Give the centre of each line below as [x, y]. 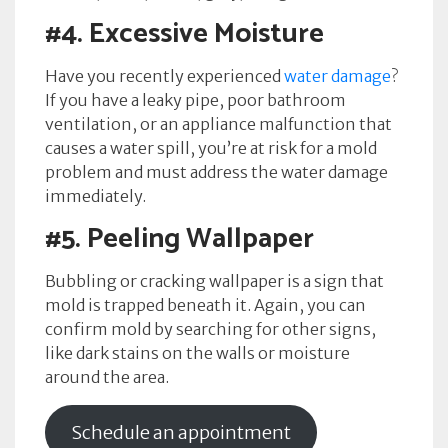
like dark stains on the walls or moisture [197, 353]
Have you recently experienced [164, 76]
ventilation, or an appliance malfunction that [218, 124]
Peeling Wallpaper [200, 239]
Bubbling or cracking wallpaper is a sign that [214, 281]
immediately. [97, 196]
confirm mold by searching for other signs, [210, 329]
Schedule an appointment [180, 432]
